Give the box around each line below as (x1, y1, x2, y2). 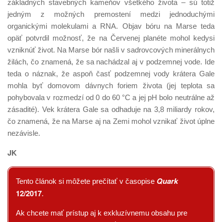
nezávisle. (7, 129, 40, 137)
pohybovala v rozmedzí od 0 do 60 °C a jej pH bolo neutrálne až (7, 93, 215, 102)
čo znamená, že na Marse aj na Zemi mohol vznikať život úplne (7, 117, 215, 125)
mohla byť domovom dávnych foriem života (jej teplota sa (7, 81, 215, 90)
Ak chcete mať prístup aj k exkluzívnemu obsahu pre (16, 209, 187, 217)
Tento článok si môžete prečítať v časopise (16, 177, 157, 185)
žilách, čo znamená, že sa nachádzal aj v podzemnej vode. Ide (7, 57, 215, 66)
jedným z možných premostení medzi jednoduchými (7, 10, 215, 18)
